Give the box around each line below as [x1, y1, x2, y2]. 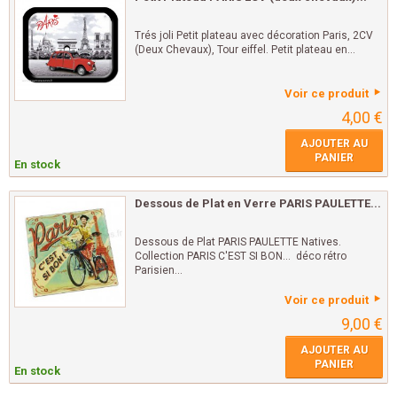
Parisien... [135, 264, 183, 277]
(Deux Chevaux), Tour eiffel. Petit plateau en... [135, 43, 355, 57]
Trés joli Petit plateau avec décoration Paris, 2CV [135, 29, 373, 43]
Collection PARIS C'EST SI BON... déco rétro [135, 250, 346, 263]
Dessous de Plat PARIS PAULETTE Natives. [135, 236, 341, 249]
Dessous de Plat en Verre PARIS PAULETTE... [135, 197, 381, 211]
